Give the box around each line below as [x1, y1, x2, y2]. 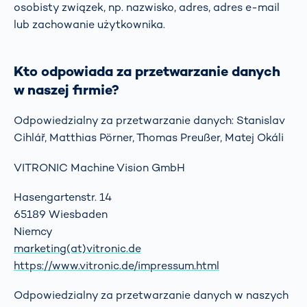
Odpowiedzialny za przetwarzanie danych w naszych [14, 288, 288, 303]
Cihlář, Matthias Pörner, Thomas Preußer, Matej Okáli [14, 130, 284, 145]
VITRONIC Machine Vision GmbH [14, 160, 185, 175]
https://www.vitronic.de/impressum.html [14, 258, 219, 273]
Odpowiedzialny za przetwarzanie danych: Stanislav [14, 113, 284, 128]
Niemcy [14, 223, 53, 238]
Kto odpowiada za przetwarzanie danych [14, 62, 280, 80]
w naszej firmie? [14, 80, 119, 99]
